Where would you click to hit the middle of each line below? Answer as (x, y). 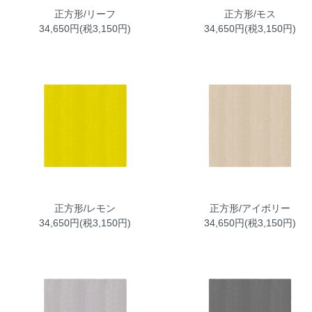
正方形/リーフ (85, 14)
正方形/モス (250, 14)
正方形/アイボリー (250, 208)
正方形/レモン (85, 208)
